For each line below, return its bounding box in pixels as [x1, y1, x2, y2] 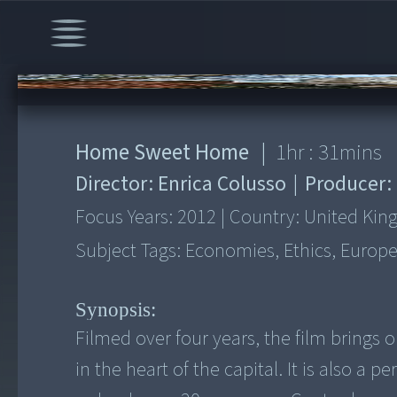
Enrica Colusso [158, 169, 287, 199]
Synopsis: [75, 297, 157, 321]
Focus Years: [75, 203, 178, 232]
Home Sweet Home [75, 136, 250, 168]
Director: [75, 169, 159, 199]
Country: [225, 203, 305, 232]
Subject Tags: [75, 237, 186, 266]
